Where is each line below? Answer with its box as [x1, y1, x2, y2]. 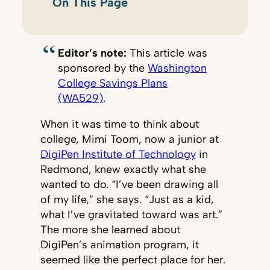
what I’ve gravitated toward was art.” [40, 208, 222, 221]
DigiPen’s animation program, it [40, 238, 199, 251]
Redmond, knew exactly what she [40, 163, 206, 176]
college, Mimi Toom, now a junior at [40, 133, 219, 146]
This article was [127, 46, 208, 60]
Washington [148, 61, 207, 75]
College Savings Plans [58, 77, 168, 90]
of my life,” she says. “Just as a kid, [40, 193, 214, 206]
